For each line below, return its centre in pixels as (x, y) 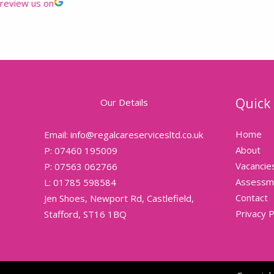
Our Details (124, 102)
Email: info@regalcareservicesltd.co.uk (124, 135)
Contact (251, 197)
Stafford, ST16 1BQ (85, 214)
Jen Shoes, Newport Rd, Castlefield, (119, 198)
